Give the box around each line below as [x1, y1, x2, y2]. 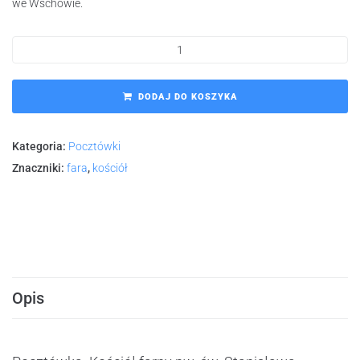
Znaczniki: [12, 162, 67, 175]
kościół [92, 162, 128, 175]
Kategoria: [12, 140, 68, 153]
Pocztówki [68, 140, 121, 153]
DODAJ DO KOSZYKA [137, 92, 238, 103]
